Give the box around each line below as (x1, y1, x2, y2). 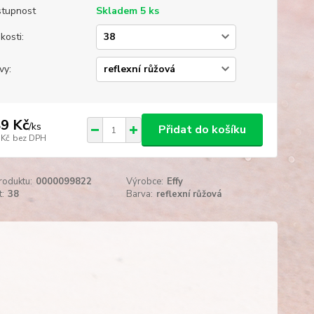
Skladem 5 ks (95, 4, 159, 18)
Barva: (126, 188, 153, 200)
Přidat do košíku (158, 122, 246, 137)
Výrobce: (126, 175, 164, 188)
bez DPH (12, 132, 46, 144)
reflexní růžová (156, 188, 222, 200)
